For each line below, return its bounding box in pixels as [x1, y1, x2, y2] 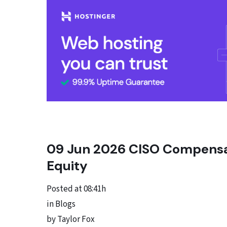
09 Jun [47, 140, 90, 158]
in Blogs [47, 198, 75, 211]
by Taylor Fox [47, 213, 95, 226]
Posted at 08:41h [47, 183, 106, 196]
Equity [47, 157, 88, 175]
